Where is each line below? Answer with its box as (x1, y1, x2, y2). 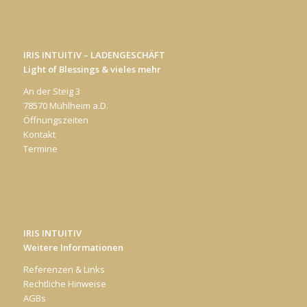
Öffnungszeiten (23, 113, 88, 126)
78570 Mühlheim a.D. (23, 99, 108, 112)
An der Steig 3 (23, 84, 80, 97)
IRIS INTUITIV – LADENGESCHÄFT (23, 48, 165, 61)
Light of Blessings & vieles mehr (23, 62, 161, 75)
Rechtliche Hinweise (23, 278, 106, 291)
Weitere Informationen (23, 241, 123, 254)
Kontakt (23, 127, 56, 140)
